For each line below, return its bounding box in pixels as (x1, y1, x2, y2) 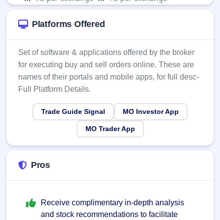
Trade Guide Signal (41, 108, 105, 116)
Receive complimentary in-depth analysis (41, 198, 184, 207)
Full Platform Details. (18, 85, 91, 94)
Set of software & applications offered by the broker (18, 48, 194, 57)
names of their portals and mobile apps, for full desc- (18, 73, 199, 82)
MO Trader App (85, 125, 135, 133)
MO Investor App (123, 108, 179, 116)
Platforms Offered (31, 19, 105, 29)
